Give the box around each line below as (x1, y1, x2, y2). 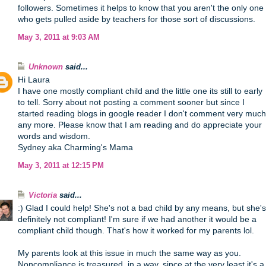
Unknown (28, 63, 63, 71)
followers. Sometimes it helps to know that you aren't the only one (18, 3, 264, 12)
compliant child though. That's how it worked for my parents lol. (18, 226, 254, 235)
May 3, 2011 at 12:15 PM (18, 161, 104, 170)
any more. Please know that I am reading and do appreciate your (18, 120, 262, 129)
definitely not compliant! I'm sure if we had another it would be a (18, 214, 256, 224)
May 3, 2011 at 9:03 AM (18, 33, 100, 42)
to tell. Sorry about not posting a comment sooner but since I (18, 97, 245, 107)
